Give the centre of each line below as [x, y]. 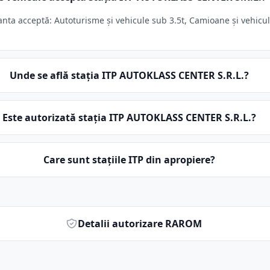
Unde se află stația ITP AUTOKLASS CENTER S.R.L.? [129, 75]
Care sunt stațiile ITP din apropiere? [129, 160]
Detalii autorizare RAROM [140, 224]
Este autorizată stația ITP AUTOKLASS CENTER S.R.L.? [129, 118]
